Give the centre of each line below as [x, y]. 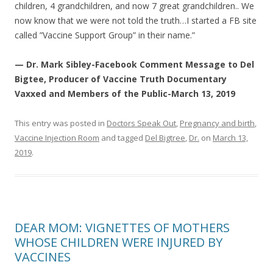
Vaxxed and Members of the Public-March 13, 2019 [125, 93]
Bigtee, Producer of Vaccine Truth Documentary [121, 79]
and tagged [122, 137]
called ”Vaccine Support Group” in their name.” [105, 35]
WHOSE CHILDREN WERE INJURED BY [119, 242]
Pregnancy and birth [217, 123]
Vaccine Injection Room [57, 137]
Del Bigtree [165, 137]
